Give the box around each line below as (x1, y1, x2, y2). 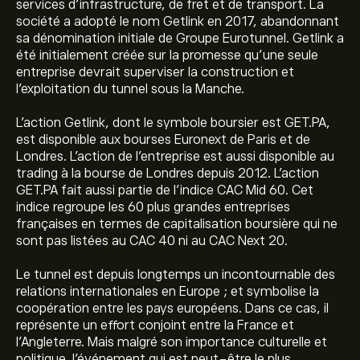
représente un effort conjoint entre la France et (16, 318, 294, 333)
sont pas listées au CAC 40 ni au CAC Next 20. (16, 234, 288, 248)
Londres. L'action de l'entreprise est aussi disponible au (16, 149, 334, 164)
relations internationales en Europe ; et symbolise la (16, 284, 319, 299)
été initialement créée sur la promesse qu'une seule (16, 48, 318, 63)
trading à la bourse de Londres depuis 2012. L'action (16, 166, 319, 181)
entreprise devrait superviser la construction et (16, 65, 294, 80)
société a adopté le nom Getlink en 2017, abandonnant (16, 14, 339, 29)
